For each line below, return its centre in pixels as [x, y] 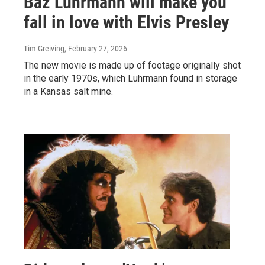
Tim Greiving [44, 48]
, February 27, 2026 [96, 48]
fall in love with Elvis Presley [126, 22]
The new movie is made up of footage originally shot [132, 65]
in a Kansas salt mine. [68, 91]
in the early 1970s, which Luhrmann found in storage [130, 78]
